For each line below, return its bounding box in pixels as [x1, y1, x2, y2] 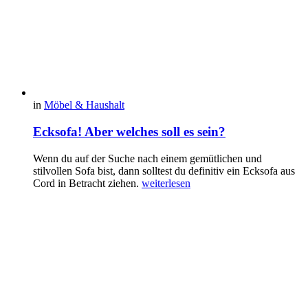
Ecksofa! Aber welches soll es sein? [33, 124, 225, 140]
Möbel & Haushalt [44, 99, 124, 111]
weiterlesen [142, 177, 190, 189]
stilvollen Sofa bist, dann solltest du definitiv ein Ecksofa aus [33, 164, 295, 177]
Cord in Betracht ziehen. [33, 177, 142, 189]
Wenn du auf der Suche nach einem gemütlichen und [33, 152, 262, 164]
